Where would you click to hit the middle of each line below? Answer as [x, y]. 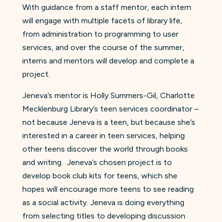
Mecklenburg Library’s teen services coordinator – [110, 109]
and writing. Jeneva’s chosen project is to [97, 163]
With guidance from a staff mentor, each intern [107, 7]
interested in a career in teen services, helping [103, 136]
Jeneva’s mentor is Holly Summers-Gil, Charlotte [108, 96]
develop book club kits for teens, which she [100, 176]
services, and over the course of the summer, [103, 48]
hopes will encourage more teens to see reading [108, 189]
